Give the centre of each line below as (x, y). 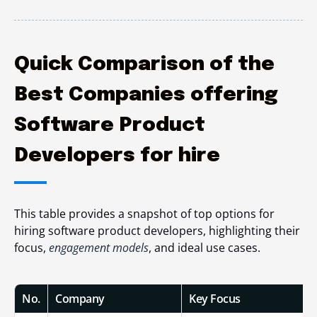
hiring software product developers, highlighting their (157, 231)
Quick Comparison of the (144, 65)
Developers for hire (117, 156)
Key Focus (215, 299)
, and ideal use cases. (204, 248)
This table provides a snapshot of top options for (144, 214)
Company (81, 299)
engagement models (99, 248)
